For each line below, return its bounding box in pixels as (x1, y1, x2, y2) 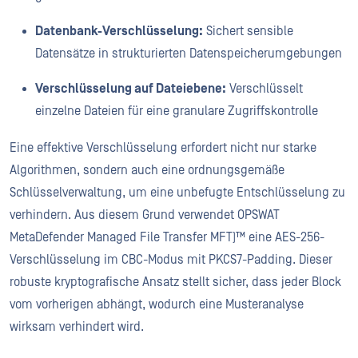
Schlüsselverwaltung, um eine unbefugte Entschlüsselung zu (10, 185, 345, 200)
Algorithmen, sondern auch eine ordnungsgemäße (10, 162, 284, 177)
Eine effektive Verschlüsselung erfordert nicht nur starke (10, 140, 316, 155)
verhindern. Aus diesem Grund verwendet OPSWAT (10, 207, 280, 222)
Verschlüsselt (226, 81, 303, 96)
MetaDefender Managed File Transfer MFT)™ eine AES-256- (10, 229, 324, 245)
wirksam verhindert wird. (10, 319, 144, 334)
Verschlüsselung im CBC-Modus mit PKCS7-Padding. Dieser (10, 252, 332, 267)
